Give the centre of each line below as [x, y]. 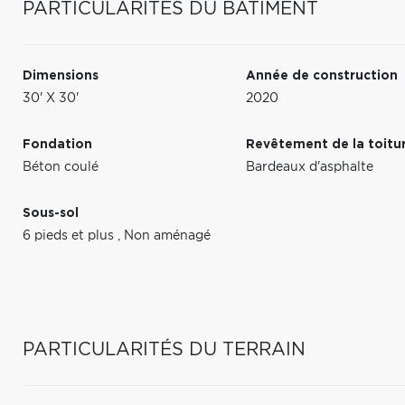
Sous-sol [51, 213]
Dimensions [61, 76]
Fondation [57, 145]
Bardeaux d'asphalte [310, 167]
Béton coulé [61, 167]
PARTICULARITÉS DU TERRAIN [164, 350]
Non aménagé [167, 236]
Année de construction [322, 76]
